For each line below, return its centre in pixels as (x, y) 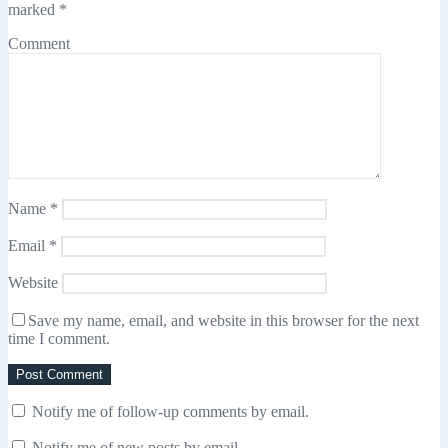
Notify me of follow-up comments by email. (170, 411)
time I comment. (59, 338)
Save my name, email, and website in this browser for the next (223, 320)
